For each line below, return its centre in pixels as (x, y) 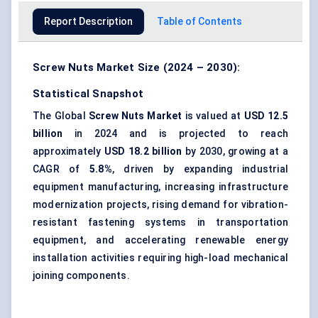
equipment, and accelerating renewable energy (160, 240)
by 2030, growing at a (235, 152)
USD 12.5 (266, 116)
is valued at (213, 116)
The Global (61, 116)
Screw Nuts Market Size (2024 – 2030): (137, 68)
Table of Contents (199, 22)
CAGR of (61, 169)
